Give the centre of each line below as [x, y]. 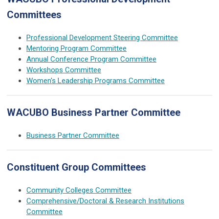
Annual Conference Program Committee [91, 59]
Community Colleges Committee [79, 190]
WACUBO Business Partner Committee [94, 112]
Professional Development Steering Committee [102, 37]
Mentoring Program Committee [77, 48]
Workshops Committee [64, 70]
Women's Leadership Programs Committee [96, 80]
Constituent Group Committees [77, 167]
